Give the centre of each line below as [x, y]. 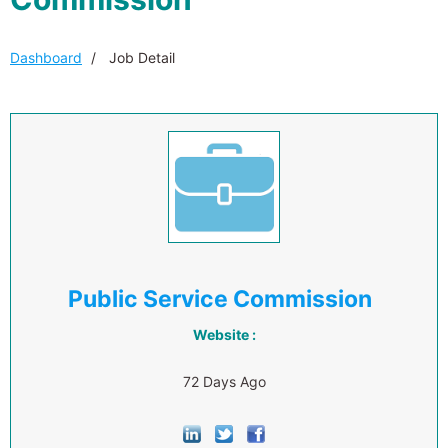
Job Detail [140, 57]
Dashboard [46, 57]
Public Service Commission [220, 299]
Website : [224, 334]
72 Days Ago [224, 381]
